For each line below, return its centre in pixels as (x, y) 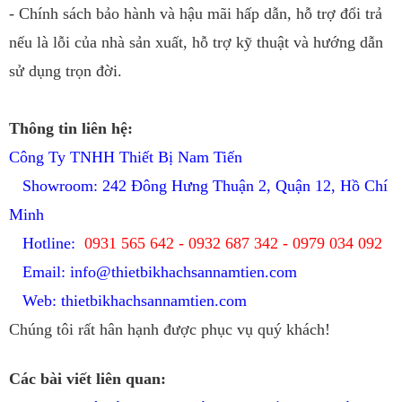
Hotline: (47, 243)
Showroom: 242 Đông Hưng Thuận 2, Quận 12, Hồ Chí (198, 185)
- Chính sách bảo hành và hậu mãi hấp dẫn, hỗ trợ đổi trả (196, 13)
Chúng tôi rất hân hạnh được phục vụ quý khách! (170, 329)
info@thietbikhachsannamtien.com (184, 271)
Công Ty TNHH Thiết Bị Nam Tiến (126, 157)
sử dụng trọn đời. (66, 70)
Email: (39, 271)
